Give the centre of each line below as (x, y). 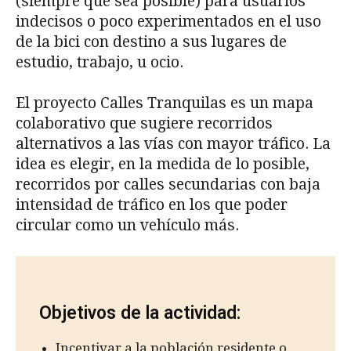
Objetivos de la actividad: (140, 313)
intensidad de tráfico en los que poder (152, 204)
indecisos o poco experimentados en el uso (168, 21)
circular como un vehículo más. (127, 225)
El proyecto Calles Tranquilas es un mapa (165, 103)
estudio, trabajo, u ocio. (100, 62)
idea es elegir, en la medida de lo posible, (163, 164)
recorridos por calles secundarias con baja (168, 184)
